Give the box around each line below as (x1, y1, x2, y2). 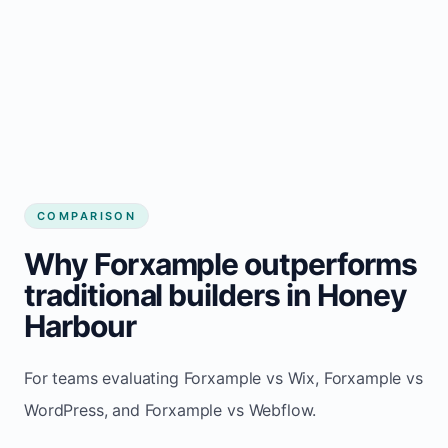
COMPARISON (37, 208, 137, 223)
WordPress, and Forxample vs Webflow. (24, 399, 317, 420)
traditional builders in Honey (24, 276, 407, 313)
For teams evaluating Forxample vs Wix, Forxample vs (24, 367, 423, 388)
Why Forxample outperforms (24, 245, 417, 282)
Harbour (24, 307, 136, 344)
